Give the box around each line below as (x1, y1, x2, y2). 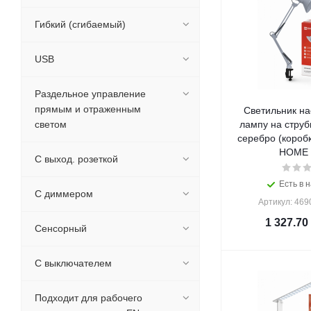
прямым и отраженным (35, 103, 141, 115)
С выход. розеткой (35, 153, 118, 165)
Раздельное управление (35, 88, 146, 99)
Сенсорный (35, 223, 87, 234)
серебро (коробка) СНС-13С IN (237, 133, 278, 144)
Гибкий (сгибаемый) (35, 19, 126, 30)
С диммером (35, 188, 93, 199)
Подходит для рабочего (35, 292, 142, 303)
